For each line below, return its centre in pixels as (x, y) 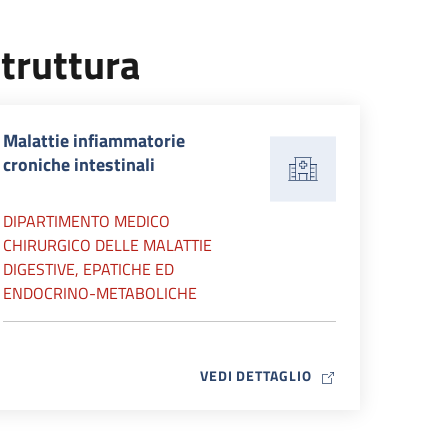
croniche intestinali (79, 164)
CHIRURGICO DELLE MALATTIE (107, 245)
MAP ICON (345, 374)
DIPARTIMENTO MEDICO (86, 221)
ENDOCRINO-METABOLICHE (100, 293)
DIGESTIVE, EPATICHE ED (88, 269)
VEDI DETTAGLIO (255, 375)
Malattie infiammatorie (94, 140)
